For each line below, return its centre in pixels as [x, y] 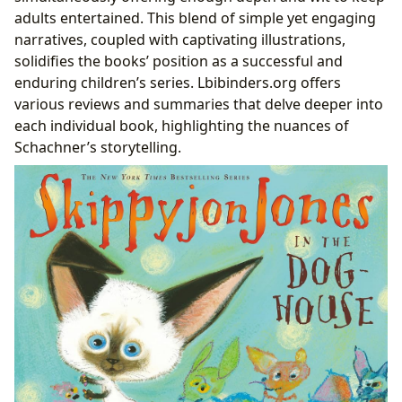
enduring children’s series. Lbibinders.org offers [178, 83]
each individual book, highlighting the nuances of [182, 126]
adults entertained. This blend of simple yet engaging [195, 18]
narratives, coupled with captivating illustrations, [180, 40]
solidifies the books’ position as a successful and [179, 61]
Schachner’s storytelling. [98, 148]
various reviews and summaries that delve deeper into [199, 105]
